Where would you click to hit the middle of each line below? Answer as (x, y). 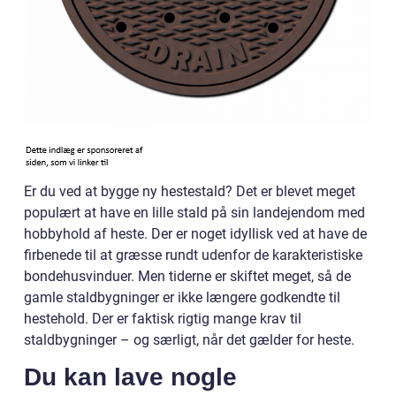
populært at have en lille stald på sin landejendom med (194, 213)
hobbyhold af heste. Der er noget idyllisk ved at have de (195, 234)
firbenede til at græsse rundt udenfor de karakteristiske (193, 255)
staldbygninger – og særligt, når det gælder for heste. (189, 340)
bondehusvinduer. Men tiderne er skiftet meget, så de (187, 276)
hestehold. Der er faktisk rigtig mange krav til (163, 319)
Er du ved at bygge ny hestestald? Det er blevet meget (190, 191)
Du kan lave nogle (130, 377)
